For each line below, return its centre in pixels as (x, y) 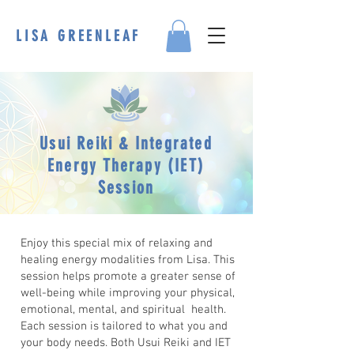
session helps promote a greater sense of (128, 276)
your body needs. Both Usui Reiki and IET (126, 343)
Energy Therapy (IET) (126, 165)
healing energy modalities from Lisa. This (128, 260)
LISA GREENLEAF (79, 36)
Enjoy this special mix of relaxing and (117, 243)
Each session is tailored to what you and (124, 326)
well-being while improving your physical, (128, 293)
